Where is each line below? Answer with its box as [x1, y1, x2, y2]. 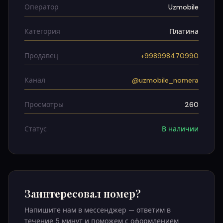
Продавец [24, 51, 58, 60]
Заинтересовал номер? [24, 187, 141, 200]
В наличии [162, 124, 199, 133]
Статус [24, 124, 47, 133]
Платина [169, 27, 199, 36]
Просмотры [24, 100, 64, 109]
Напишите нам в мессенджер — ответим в [24, 206, 171, 215]
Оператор [24, 2, 59, 11]
